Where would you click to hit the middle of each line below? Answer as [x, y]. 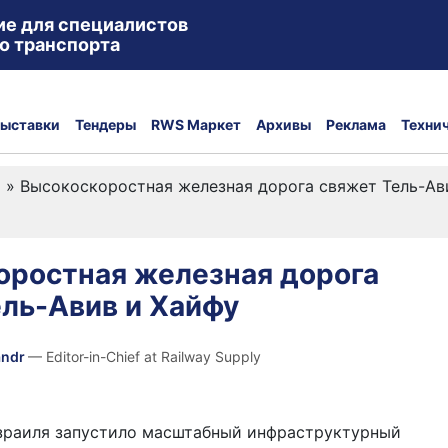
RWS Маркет [196, 124]
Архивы [283, 124]
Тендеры [105, 124]
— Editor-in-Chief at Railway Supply [144, 356]
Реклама [356, 124]
